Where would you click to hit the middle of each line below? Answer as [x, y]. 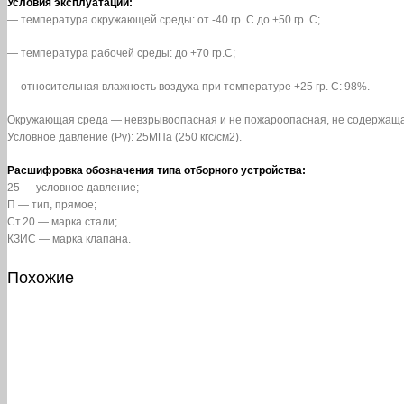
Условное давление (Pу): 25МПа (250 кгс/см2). [124, 138]
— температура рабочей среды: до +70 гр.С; [121, 54]
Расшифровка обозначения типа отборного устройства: [156, 171]
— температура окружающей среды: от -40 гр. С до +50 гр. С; [164, 20]
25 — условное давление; [73, 188]
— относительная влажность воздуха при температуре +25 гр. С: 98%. [188, 87]
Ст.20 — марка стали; [62, 222]
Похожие [41, 277]
